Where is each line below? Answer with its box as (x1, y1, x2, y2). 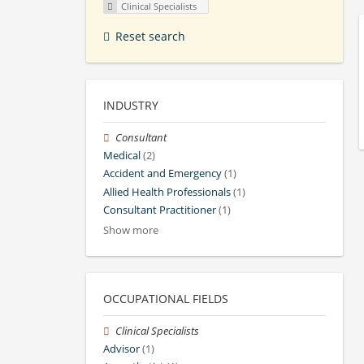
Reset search (115, 28, 185, 45)
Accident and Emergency (103, 167, 222, 181)
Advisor (103, 342, 140, 357)
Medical (103, 149, 141, 163)
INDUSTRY (103, 97, 158, 114)
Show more (103, 223, 158, 238)
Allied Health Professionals (103, 184, 231, 199)
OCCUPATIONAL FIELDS (103, 291, 228, 307)
